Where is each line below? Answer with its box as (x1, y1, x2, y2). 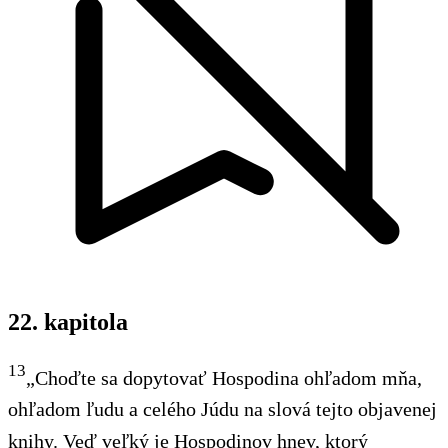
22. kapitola (8, 308, 128, 335)
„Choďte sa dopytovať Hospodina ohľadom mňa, (26, 366, 422, 389)
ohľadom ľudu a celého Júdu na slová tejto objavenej (8, 398, 437, 421)
